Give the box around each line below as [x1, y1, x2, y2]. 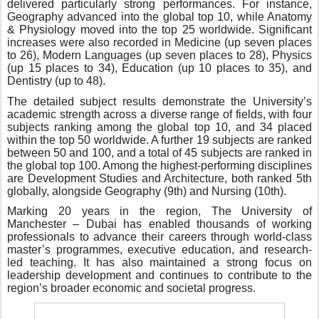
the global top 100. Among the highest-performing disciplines [7, 159, 312, 172]
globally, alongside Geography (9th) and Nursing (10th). [7, 184, 286, 197]
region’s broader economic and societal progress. [7, 282, 256, 295]
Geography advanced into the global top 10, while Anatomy [7, 10, 312, 23]
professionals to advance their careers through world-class [7, 231, 312, 244]
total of [148, 146, 185, 159]
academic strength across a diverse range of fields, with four [7, 108, 312, 120]
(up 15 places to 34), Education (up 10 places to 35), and [7, 61, 312, 74]
